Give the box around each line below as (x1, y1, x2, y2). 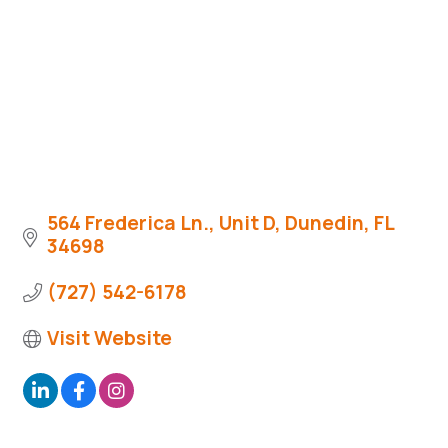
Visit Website (47, 325, 172, 352)
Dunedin (285, 210, 364, 237)
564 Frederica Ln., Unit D (47, 210, 275, 237)
